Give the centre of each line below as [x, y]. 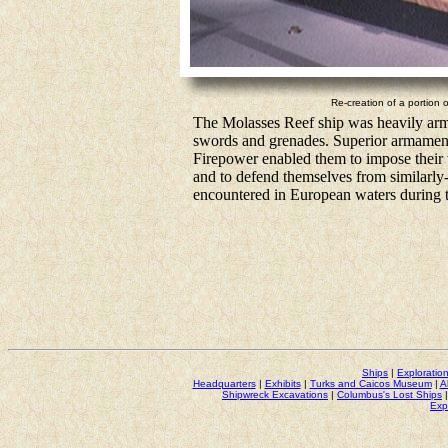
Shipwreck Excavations [275, 394]
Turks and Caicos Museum [370, 383]
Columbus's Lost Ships [389, 394]
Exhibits [282, 383]
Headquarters [224, 383]
